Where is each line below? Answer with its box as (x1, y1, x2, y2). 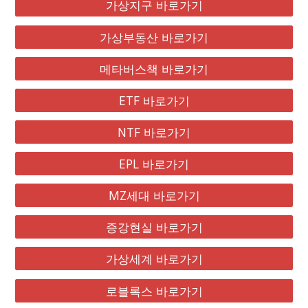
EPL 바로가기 (119, 155, 189, 172)
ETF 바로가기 (118, 91, 190, 109)
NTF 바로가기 (118, 123, 190, 140)
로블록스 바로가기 (105, 282, 203, 299)
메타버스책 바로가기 (100, 60, 208, 77)
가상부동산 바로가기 (100, 28, 208, 45)
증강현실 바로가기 (105, 219, 203, 236)
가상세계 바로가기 (105, 250, 203, 267)
